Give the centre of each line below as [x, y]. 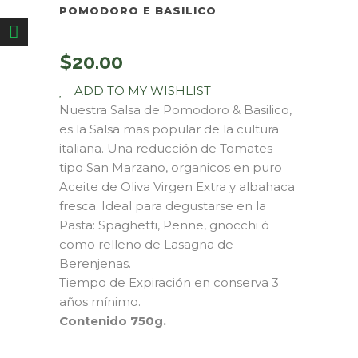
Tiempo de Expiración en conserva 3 [169, 283]
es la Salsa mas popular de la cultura [169, 129]
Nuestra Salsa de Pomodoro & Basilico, [175, 110]
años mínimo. [100, 302]
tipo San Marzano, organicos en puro [171, 168]
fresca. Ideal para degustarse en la [163, 206]
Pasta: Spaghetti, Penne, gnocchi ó [164, 225]
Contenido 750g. [113, 321]
